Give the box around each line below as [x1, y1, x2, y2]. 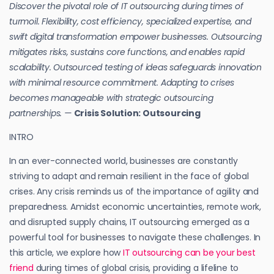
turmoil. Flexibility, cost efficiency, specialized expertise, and [9, 15, 251, 28]
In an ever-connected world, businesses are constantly [9, 154, 238, 167]
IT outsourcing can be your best [122, 246, 256, 259]
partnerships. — [9, 106, 74, 119]
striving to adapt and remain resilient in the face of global [9, 169, 249, 182]
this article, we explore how [9, 246, 123, 259]
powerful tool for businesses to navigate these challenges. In [9, 231, 261, 243]
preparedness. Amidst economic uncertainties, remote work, [9, 200, 262, 213]
